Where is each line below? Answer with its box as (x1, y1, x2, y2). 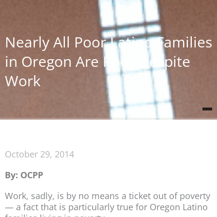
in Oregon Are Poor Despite (5, 51, 190, 72)
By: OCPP (5, 169, 43, 181)
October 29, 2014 (5, 148, 74, 160)
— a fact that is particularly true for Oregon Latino (5, 201, 208, 213)
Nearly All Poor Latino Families (5, 32, 212, 52)
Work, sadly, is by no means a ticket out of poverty (5, 190, 210, 202)
